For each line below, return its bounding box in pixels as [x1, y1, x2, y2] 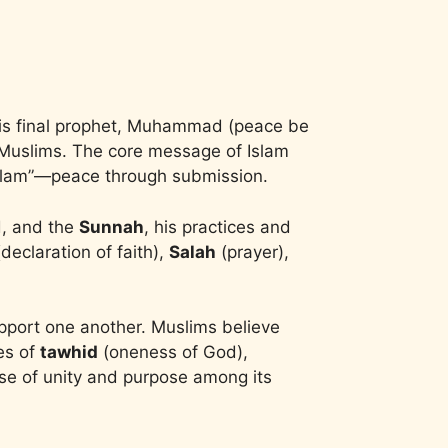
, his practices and [144, 216, 291, 237]
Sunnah [79, 216, 144, 237]
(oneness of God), [98, 342, 248, 362]
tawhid [40, 342, 98, 362]
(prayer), [216, 241, 289, 262]
